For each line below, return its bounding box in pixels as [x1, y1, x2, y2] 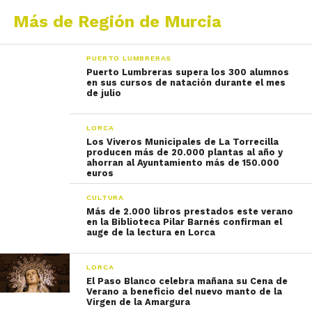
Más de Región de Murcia [13, 12, 221, 31]
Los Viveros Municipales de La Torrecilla [86, 136, 279, 147]
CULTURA [86, 193, 124, 202]
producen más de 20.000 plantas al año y [86, 147, 283, 157]
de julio [86, 88, 122, 98]
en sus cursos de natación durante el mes [86, 77, 286, 88]
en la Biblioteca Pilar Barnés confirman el [86, 217, 283, 227]
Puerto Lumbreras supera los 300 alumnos [86, 67, 290, 77]
